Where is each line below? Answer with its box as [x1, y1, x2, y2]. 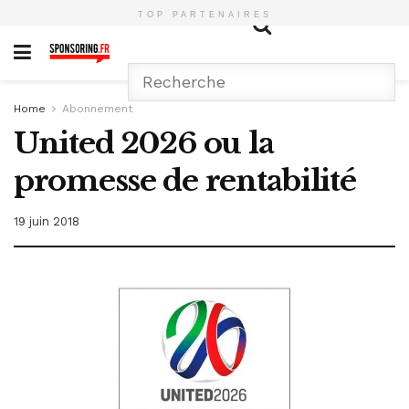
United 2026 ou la [14, 125, 274, 162]
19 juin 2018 [14, 214, 79, 228]
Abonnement [62, 102, 132, 115]
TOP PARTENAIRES [137, 10, 272, 19]
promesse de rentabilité [14, 163, 356, 199]
